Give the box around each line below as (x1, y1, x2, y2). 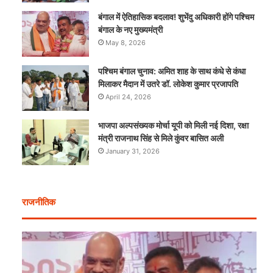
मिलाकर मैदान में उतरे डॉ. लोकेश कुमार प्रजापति (98, 79, 239, 90)
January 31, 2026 (105, 147, 160, 156)
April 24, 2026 (105, 93, 152, 102)
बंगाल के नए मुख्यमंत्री (98, 24, 163, 35)
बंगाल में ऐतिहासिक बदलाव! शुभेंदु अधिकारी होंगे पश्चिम (98, 12, 255, 23)
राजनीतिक (22, 196, 56, 208)
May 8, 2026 (105, 38, 146, 48)
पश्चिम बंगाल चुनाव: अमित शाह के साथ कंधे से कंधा (98, 66, 246, 77)
